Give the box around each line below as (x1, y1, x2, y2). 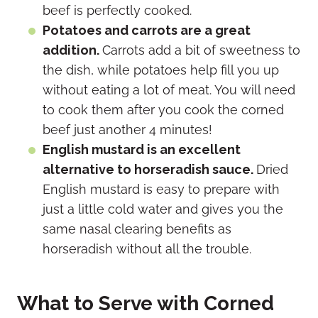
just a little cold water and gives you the (43, 202, 283, 217)
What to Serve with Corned (17, 292, 274, 316)
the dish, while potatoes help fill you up (43, 62, 279, 78)
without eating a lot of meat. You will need (43, 82, 295, 98)
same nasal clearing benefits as (43, 221, 231, 237)
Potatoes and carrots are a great (43, 23, 251, 38)
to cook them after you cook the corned (43, 102, 284, 118)
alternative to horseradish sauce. (43, 162, 256, 177)
